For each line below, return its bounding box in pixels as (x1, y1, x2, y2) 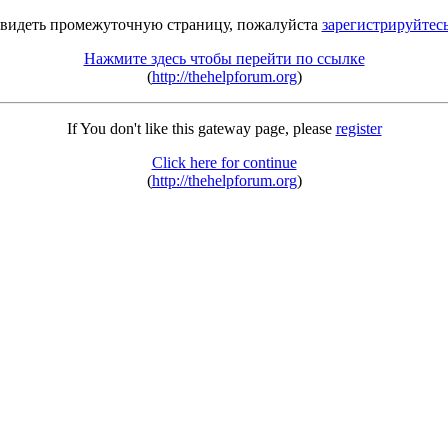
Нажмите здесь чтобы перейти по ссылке (83, 50, 365, 67)
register (335, 120, 382, 137)
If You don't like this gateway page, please (66, 120, 336, 137)
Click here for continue (151, 154, 297, 171)
